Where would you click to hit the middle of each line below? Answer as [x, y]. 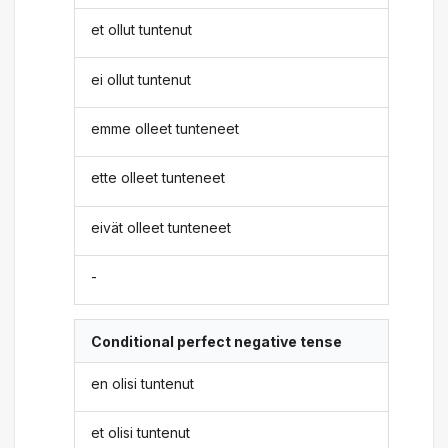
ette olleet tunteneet [158, 178]
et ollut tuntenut [142, 30]
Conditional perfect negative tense [217, 341]
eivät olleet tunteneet [161, 227]
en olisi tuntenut [143, 383]
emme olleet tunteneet [165, 128]
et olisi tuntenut [141, 433]
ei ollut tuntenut [141, 79]
